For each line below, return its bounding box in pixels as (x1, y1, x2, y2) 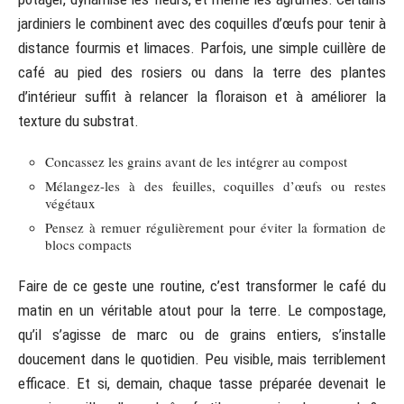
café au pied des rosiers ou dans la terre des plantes (18, 62, 386, 81)
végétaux (45, 194, 96, 212)
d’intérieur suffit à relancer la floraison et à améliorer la (18, 87, 386, 106)
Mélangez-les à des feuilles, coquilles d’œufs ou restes (45, 177, 386, 195)
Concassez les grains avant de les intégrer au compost (45, 152, 347, 170)
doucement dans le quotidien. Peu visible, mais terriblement (18, 349, 386, 368)
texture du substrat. (18, 111, 139, 130)
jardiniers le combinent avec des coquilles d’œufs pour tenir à (18, 14, 386, 32)
